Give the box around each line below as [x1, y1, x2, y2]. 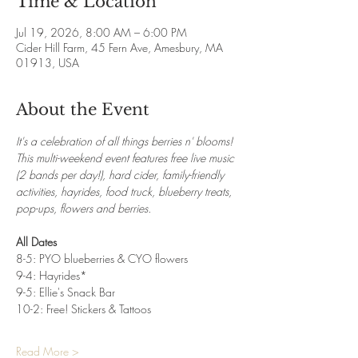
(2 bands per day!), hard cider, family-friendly [16, 167, 227, 182]
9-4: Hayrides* [16, 268, 87, 283]
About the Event [16, 100, 149, 119]
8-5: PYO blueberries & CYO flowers [16, 251, 188, 266]
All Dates [16, 234, 57, 249]
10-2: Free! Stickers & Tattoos [16, 301, 151, 316]
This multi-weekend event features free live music [16, 150, 237, 165]
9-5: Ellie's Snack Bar [16, 284, 115, 300]
